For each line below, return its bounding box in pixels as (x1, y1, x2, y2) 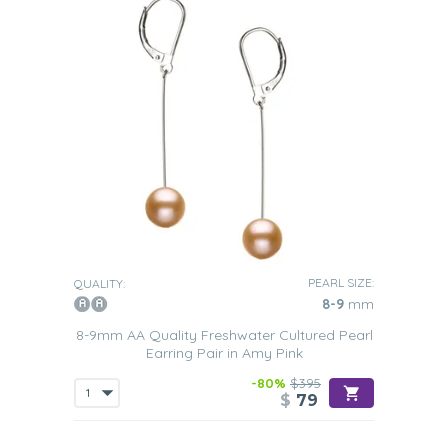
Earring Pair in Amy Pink (145, 344, 303, 362)
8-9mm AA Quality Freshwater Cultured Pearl (75, 326, 373, 344)
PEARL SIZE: (308, 275, 374, 290)
